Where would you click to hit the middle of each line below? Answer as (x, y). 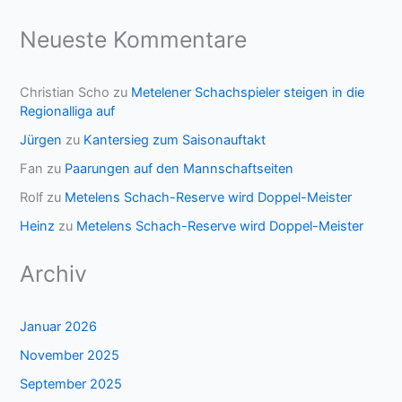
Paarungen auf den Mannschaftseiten (179, 168)
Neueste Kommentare (134, 39)
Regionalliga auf (68, 111)
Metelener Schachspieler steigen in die (248, 92)
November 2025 (70, 355)
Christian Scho (65, 92)
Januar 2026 (59, 326)
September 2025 (71, 384)
